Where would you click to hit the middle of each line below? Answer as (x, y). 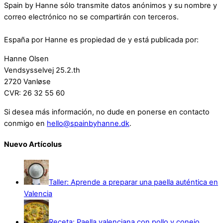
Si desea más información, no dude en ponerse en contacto (107, 112)
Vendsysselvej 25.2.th (42, 70)
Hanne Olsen (26, 59)
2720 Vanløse (27, 82)
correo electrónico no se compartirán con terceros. (91, 17)
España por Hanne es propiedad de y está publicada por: (101, 40)
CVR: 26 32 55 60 (34, 93)
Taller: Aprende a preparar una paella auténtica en (133, 182)
